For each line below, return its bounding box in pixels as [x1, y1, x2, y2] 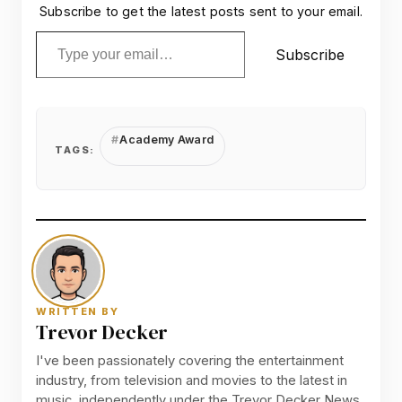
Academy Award [117, 132, 214, 146]
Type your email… [35, 21, 88, 39]
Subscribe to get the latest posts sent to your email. [39, 3, 363, 19]
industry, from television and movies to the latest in [36, 371, 347, 389]
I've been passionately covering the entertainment [36, 352, 344, 369]
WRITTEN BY [36, 304, 119, 318]
